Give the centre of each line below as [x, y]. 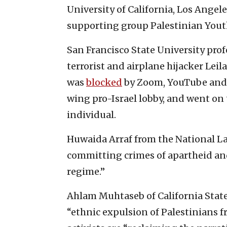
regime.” [86, 171]
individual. [91, 115]
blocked [104, 82]
